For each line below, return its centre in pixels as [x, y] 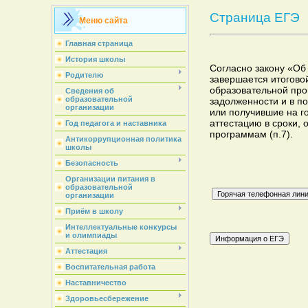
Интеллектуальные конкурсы [121, 227]
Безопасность [91, 163]
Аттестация [86, 251]
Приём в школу [94, 211]
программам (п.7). [251, 134]
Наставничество [96, 283]
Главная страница [99, 43]
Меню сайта [103, 21]
